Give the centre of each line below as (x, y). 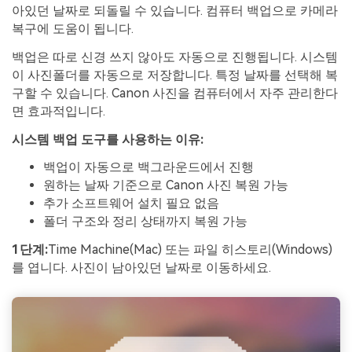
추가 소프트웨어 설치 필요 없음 (131, 203)
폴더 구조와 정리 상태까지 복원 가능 (145, 222)
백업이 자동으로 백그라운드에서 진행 (148, 167)
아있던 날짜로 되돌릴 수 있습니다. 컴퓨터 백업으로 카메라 (175, 11)
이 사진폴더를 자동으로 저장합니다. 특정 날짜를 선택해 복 (175, 75)
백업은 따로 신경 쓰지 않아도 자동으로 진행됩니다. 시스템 (175, 57)
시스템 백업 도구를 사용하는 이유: (108, 139)
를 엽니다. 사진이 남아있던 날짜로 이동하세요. (141, 268)
